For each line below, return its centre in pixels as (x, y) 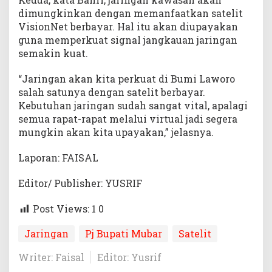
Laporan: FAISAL (58, 158)
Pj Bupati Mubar (124, 234)
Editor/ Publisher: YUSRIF (80, 183)
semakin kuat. (53, 53)
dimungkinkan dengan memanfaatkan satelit (131, 13)
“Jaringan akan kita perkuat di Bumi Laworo (127, 79)
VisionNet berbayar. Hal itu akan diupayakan (128, 27)
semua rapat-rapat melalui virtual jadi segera (128, 119)
